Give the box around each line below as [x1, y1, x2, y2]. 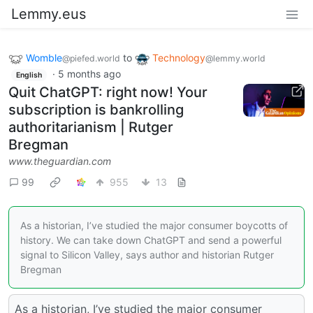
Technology [152, 52, 205, 64]
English [15, 70, 42, 80]
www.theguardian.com [8, 155, 111, 168]
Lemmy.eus [11, 6, 86, 22]
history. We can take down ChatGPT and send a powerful [20, 234, 282, 247]
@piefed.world [62, 53, 120, 64]
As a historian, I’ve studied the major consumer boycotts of [20, 219, 288, 232]
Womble [26, 52, 62, 64]
